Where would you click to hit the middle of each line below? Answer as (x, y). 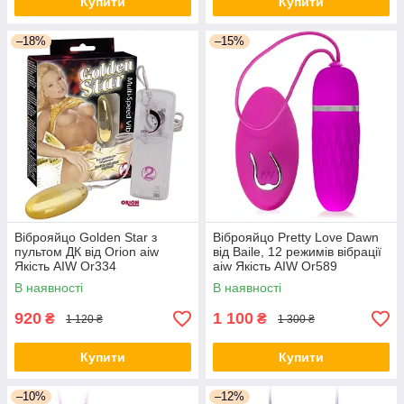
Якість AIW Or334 (65, 266)
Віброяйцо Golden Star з (86, 237)
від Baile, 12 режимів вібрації (297, 252)
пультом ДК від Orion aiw (87, 252)
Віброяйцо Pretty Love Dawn (296, 237)
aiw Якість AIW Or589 (275, 266)
